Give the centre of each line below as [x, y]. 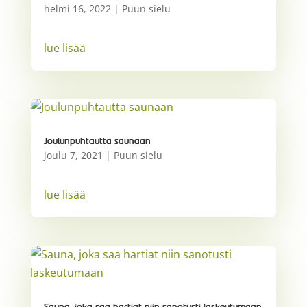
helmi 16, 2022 [77, 9]
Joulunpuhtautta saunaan [97, 142]
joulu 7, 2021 [73, 156]
